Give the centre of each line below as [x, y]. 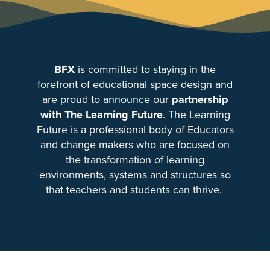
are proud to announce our [107, 99]
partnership [200, 99]
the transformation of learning [135, 160]
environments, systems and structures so [135, 175]
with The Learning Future [101, 115]
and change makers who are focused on [135, 145]
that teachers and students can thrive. [135, 190]
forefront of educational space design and [135, 84]
